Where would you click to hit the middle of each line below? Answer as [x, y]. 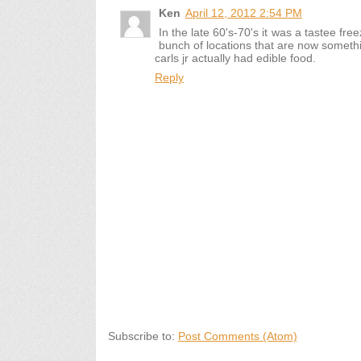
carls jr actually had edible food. [235, 58]
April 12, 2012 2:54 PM [244, 13]
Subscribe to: [143, 336]
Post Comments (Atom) [238, 336]
